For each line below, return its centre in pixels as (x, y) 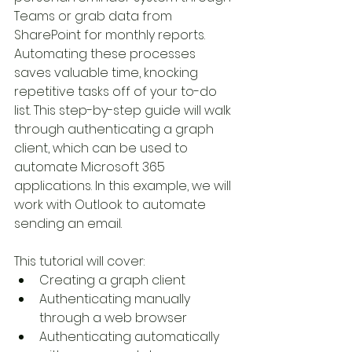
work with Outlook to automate (112, 205)
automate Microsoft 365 (91, 167)
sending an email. (68, 224)
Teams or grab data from (95, 16)
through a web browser (113, 318)
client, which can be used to (103, 148)
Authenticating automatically (131, 337)
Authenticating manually (116, 299)
